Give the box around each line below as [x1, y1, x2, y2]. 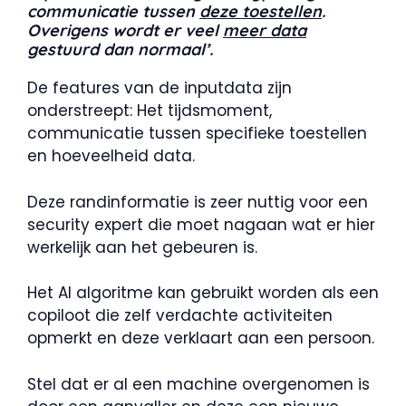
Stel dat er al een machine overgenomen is [27, 372, 370, 395]
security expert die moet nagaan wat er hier [27, 213, 375, 236]
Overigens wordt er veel [27, 20, 223, 42]
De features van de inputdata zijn [27, 77, 292, 100]
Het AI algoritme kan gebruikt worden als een [27, 282, 379, 304]
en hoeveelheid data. [27, 145, 195, 168]
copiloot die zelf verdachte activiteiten [27, 304, 333, 327]
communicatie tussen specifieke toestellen [27, 122, 367, 145]
